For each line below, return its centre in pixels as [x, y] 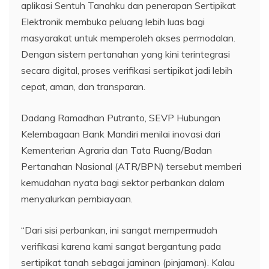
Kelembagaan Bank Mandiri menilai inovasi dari [121, 134]
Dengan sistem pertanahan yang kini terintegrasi [125, 54]
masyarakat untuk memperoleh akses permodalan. [128, 38]
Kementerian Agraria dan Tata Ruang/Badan [116, 150]
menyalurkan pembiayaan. [77, 198]
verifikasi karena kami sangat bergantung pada [121, 246]
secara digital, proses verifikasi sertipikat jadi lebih [127, 70]
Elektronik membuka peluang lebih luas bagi [113, 21]
